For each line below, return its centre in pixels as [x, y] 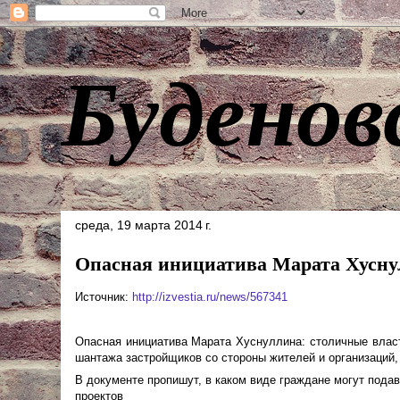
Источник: [104, 297]
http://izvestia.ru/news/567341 [210, 297]
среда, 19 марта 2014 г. [143, 225]
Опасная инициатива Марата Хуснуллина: [192, 342]
